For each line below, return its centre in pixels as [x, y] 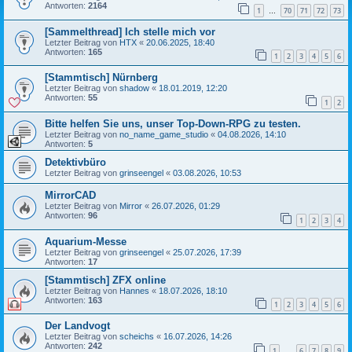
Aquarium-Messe [86, 241]
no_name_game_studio [164, 134]
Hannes [134, 290]
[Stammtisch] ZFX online [105, 280]
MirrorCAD [70, 195]
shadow [134, 88]
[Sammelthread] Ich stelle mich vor [130, 31]
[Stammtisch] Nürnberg [101, 78]
